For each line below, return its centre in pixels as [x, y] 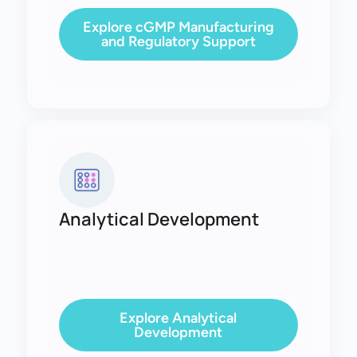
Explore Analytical [178, 318]
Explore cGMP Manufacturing [178, 27]
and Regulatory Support [178, 41]
